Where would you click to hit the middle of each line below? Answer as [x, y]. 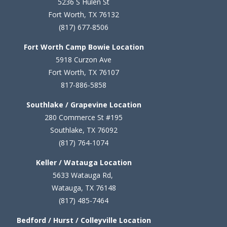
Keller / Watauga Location [84, 162]
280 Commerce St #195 [84, 117]
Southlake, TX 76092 [84, 130]
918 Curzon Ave [86, 60]
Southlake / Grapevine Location [84, 105]
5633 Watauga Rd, [84, 175]
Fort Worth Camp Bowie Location [84, 47]
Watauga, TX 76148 [84, 188]
